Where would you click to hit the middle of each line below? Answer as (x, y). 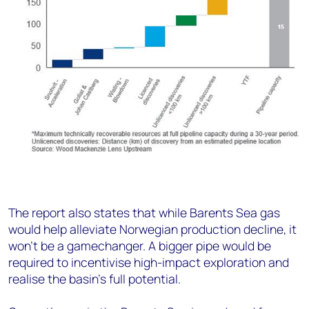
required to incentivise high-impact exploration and (149, 262)
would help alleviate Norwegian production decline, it (152, 229)
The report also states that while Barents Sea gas (144, 213)
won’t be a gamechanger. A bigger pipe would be (140, 246)
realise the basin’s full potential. (94, 279)
